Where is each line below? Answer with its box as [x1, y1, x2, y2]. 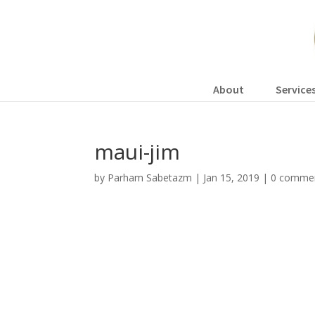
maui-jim [94, 137, 181, 166]
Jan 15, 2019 [203, 171, 260, 184]
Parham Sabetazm [108, 171, 193, 184]
